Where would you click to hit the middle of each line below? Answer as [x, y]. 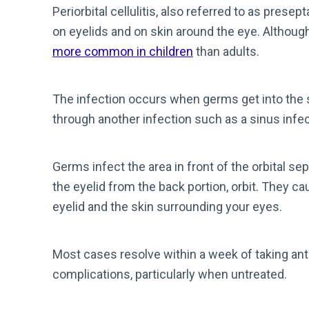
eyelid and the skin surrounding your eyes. [167, 207]
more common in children [123, 51]
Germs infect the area [112, 167]
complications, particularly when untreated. [170, 274]
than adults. [228, 51]
